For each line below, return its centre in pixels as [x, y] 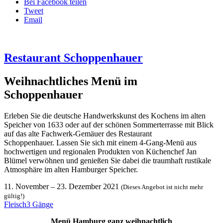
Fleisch [15, 204]
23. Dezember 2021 [88, 186]
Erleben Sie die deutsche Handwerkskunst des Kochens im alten [105, 115]
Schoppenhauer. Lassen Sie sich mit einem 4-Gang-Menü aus [100, 142]
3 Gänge [40, 204]
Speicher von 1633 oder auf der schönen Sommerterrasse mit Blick [109, 124]
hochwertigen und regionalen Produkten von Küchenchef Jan [100, 151]
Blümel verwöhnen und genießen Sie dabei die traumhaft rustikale [108, 160]
